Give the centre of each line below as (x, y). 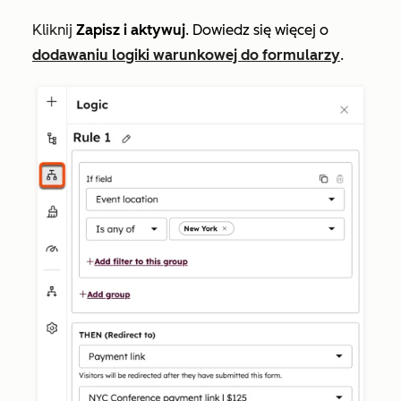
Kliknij (54, 30)
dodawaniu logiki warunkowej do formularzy (186, 55)
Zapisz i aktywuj (131, 30)
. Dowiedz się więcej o (257, 30)
